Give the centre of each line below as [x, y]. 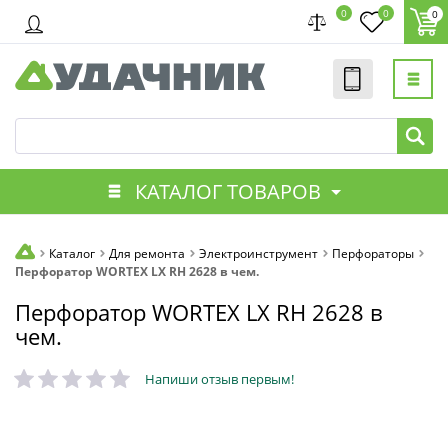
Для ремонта [147, 253]
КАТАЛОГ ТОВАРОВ [227, 191]
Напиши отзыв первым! [219, 379]
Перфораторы [373, 253]
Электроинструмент [258, 253]
